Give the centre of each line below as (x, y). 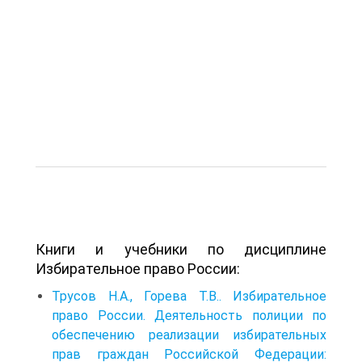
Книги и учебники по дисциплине (181, 249)
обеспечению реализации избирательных (189, 335)
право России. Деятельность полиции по (189, 315)
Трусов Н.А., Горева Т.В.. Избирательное (189, 296)
